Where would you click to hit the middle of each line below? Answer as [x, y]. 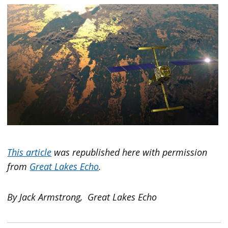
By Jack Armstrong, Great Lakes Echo [82, 197]
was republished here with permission [130, 152]
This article [30, 152]
